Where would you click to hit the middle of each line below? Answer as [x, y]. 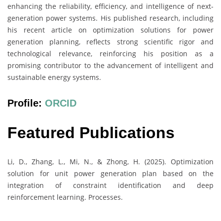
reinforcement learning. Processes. [65, 197]
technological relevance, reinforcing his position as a [110, 54]
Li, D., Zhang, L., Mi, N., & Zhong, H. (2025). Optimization [110, 162]
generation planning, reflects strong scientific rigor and [110, 42]
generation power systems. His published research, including [110, 18]
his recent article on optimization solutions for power [110, 30]
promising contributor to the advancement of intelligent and [110, 66]
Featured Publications [91, 132]
